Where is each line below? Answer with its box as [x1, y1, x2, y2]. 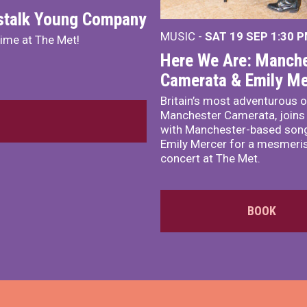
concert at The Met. [160, 151, 260, 165]
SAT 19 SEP [205, 29, 271, 43]
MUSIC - [160, 29, 205, 43]
